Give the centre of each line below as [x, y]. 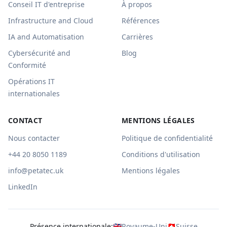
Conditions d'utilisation [161, 154]
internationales [34, 93]
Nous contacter [34, 138]
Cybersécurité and [39, 53]
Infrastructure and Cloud [51, 21]
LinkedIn [23, 187]
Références [141, 21]
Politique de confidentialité [167, 138]
